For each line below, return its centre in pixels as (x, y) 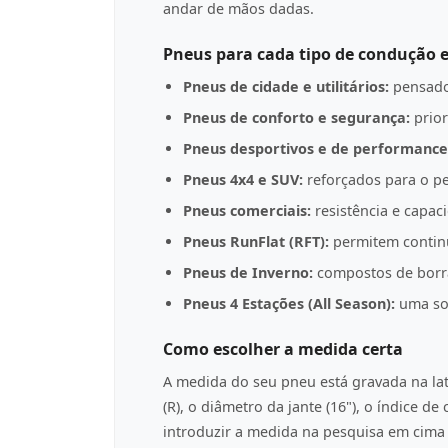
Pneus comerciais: (247, 210)
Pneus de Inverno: (248, 272)
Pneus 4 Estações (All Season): (289, 303)
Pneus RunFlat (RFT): (256, 241)
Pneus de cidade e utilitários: (286, 86)
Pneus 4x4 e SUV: (243, 179)
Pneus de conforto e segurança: (296, 117)
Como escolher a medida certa (283, 349)
